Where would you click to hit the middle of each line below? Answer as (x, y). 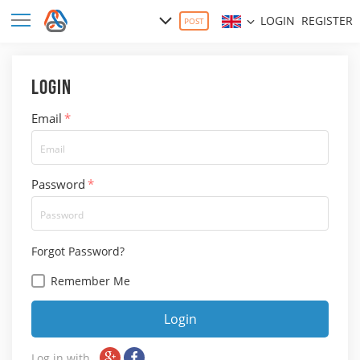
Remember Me (90, 281)
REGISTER (327, 21)
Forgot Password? (78, 252)
